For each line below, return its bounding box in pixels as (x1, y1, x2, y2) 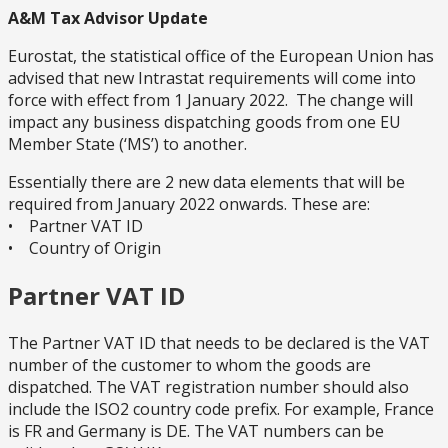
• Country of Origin (8, 237, 161, 260)
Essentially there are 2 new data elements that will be (8, 171, 405, 194)
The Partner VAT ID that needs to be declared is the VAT (8, 332, 430, 355)
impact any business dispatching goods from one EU (8, 111, 401, 134)
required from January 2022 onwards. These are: (8, 193, 370, 216)
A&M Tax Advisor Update (8, 7, 208, 30)
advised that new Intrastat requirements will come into (8, 67, 416, 90)
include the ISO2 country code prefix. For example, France (8, 398, 434, 421)
